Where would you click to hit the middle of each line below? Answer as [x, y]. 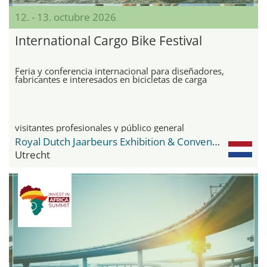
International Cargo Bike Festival [108, 40]
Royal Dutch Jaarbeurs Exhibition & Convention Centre [216, 141]
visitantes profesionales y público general [100, 127]
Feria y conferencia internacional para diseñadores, [119, 71]
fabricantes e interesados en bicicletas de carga [111, 79]
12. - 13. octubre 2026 [66, 17]
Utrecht [32, 154]
